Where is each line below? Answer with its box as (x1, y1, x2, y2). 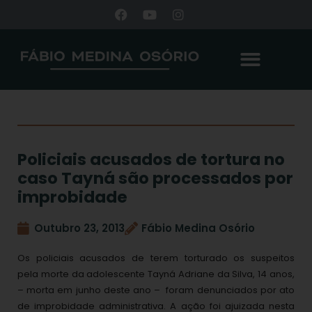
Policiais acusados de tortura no (17, 148, 285, 171)
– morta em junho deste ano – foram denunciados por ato (17, 283, 295, 297)
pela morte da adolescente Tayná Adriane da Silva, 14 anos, (17, 267, 295, 281)
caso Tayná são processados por (17, 166, 293, 189)
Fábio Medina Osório (141, 220, 255, 235)
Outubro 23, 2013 (34, 220, 125, 235)
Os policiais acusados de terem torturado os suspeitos (17, 251, 295, 265)
